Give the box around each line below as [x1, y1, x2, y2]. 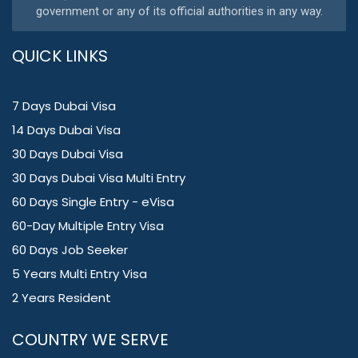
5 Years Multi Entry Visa [12, 265, 147, 283]
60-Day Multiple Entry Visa [12, 217, 164, 235]
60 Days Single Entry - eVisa [12, 193, 174, 211]
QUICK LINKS [12, 45, 108, 68]
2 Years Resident [12, 289, 111, 307]
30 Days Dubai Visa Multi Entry [12, 169, 185, 187]
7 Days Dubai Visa [12, 97, 116, 115]
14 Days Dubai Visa [12, 121, 121, 139]
